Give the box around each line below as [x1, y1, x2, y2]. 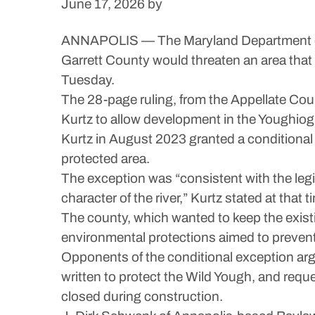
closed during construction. [61, 289, 223, 304]
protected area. [61, 151, 150, 166]
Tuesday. [61, 72, 115, 87]
